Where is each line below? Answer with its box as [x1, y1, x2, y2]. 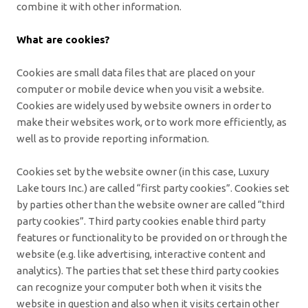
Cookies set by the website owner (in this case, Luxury [16, 165, 269, 177]
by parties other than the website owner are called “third [16, 198, 285, 210]
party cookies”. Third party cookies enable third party [16, 214, 265, 227]
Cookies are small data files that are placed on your [16, 66, 255, 78]
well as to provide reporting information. [16, 132, 209, 144]
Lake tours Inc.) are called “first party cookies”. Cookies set [16, 181, 289, 194]
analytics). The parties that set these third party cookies [16, 264, 279, 276]
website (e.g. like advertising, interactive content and [16, 247, 265, 260]
